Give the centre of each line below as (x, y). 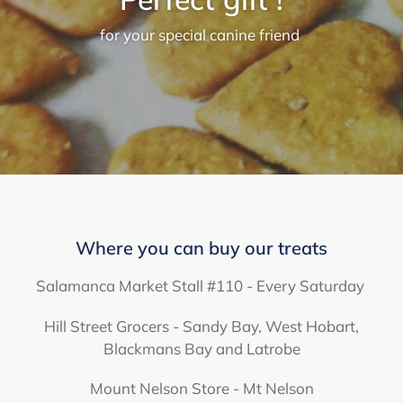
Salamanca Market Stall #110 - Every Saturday (201, 286)
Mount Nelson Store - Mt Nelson (201, 389)
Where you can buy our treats (201, 247)
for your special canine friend (201, 34)
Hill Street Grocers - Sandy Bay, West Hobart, (201, 326)
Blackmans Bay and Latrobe (201, 348)
